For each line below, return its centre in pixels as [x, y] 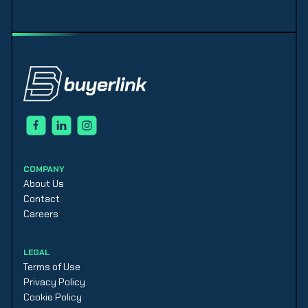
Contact [42, 198]
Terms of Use [52, 266]
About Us [44, 183]
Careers [41, 213]
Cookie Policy [53, 297]
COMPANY [44, 169]
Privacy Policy [54, 282]
